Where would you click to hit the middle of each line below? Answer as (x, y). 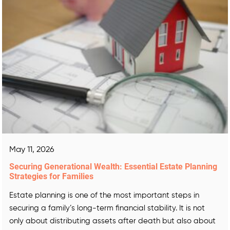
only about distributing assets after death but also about (112, 221)
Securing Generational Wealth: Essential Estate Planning (113, 167)
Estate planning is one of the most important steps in (104, 195)
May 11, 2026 (32, 150)
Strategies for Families (51, 176)
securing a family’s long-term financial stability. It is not (107, 208)
